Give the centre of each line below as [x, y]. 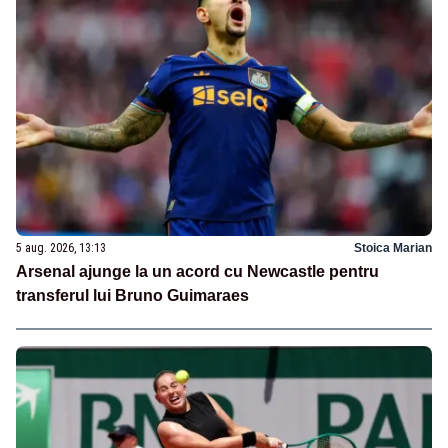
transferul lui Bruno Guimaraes [132, 296]
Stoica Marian [393, 248]
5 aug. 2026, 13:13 [61, 248]
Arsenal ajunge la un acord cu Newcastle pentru [197, 272]
